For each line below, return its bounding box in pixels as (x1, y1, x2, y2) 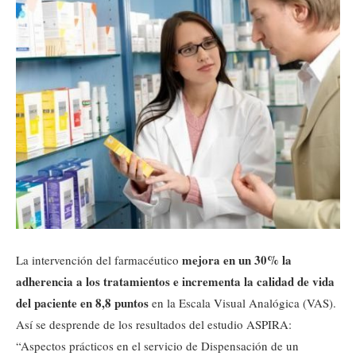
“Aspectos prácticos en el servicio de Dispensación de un (16, 338, 299, 354)
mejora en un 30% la (182, 251, 292, 269)
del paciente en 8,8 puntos (16, 294, 149, 312)
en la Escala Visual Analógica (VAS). (149, 295, 336, 311)
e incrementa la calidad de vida (173, 273, 335, 291)
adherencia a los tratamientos (16, 273, 170, 291)
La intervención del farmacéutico (16, 252, 182, 269)
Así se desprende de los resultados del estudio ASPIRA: (16, 316, 292, 333)
